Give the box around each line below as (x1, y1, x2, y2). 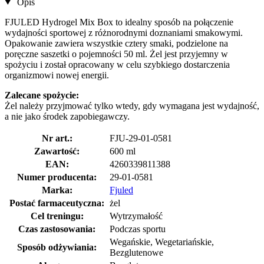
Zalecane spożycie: (5, 90, 79, 100)
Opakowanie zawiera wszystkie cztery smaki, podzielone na (5, 38, 228, 48)
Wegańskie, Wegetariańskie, (110, 236, 214, 247)
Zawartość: (34, 146, 80, 156)
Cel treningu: (30, 210, 84, 221)
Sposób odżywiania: (17, 242, 97, 252)
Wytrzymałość (110, 210, 163, 221)
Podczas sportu (110, 223, 166, 234)
